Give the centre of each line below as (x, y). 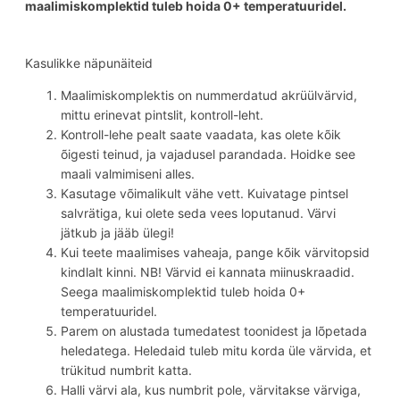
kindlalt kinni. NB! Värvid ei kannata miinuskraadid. (208, 271)
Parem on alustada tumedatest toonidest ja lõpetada (214, 330)
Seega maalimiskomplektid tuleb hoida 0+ (183, 291)
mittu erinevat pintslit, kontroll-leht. (162, 114)
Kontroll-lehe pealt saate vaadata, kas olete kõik (201, 134)
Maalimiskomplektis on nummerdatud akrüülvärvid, (209, 95)
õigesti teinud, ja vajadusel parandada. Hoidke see (208, 154)
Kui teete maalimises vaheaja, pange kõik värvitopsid (215, 252)
